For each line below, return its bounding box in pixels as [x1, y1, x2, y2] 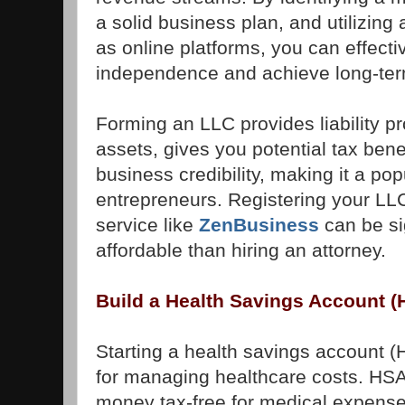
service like [96, 214, 199, 236]
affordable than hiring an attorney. [96, 240, 386, 261]
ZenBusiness [199, 214, 319, 236]
